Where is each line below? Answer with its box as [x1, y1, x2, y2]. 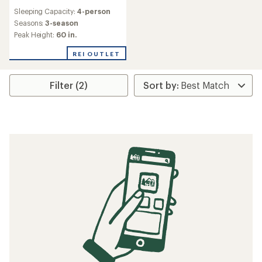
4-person [77, 7, 111, 15]
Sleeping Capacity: [14, 7, 77, 15]
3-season [45, 19, 78, 27]
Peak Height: [14, 30, 56, 39]
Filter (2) [50, 80, 88, 91]
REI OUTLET [72, 50, 120, 57]
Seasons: [14, 19, 46, 27]
